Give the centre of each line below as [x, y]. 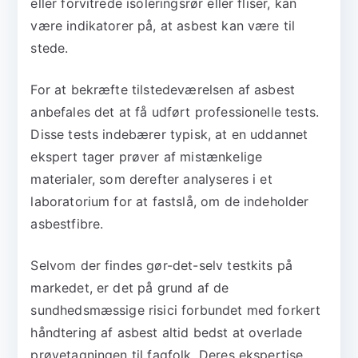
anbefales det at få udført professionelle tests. [175, 112]
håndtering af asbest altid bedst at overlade [167, 333]
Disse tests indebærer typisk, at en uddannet [169, 135]
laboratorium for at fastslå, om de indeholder [170, 202]
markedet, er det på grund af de [130, 288]
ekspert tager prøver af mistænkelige [147, 157]
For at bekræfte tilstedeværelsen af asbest [163, 90]
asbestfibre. [67, 224]
